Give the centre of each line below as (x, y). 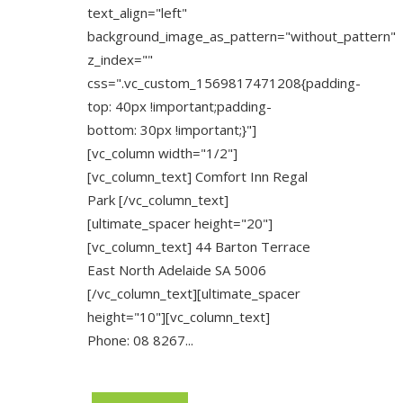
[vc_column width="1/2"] (162, 153)
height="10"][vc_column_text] (179, 317)
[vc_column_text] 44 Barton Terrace (199, 246)
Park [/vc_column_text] (158, 200)
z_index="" (120, 59)
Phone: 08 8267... (140, 340)
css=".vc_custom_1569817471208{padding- (224, 83)
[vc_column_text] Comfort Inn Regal (197, 176)
